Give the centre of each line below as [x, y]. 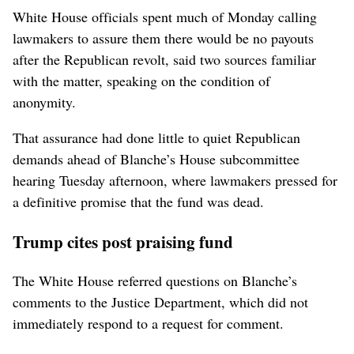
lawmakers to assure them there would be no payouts [163, 38]
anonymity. [47, 102]
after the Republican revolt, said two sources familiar [164, 59]
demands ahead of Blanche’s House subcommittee [156, 158]
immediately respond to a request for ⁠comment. [151, 324]
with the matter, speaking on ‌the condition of [141, 80]
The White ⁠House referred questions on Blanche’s [155, 281]
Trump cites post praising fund [126, 242]
